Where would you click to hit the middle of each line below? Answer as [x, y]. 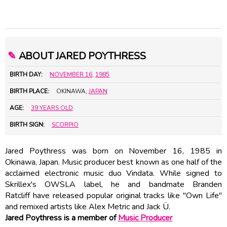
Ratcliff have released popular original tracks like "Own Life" [113, 195]
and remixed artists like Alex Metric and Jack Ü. [88, 206]
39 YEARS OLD [52, 108]
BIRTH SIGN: [27, 124]
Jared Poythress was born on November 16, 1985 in [113, 151]
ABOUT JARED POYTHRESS [81, 56]
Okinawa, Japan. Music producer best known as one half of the [113, 162]
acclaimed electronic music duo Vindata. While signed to [113, 173]
